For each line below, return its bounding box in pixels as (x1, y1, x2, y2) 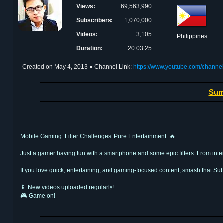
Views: (76, 3, 95, 10)
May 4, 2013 (54, 63, 88, 70)
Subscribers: (76, 17, 113, 24)
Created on (22, 63, 54, 70)
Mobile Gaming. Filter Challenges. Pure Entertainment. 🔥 (20, 132, 175, 140)
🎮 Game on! (20, 192, 55, 199)
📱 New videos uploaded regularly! (20, 183, 114, 191)
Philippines (176, 33, 207, 40)
